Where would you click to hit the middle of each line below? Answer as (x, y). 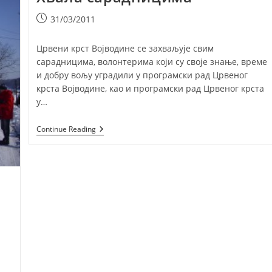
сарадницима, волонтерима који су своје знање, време (152, 62)
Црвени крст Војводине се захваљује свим (125, 49)
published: (58, 32)
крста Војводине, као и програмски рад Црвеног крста (151, 89)
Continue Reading (66, 129)
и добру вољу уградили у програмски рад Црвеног (142, 75)
